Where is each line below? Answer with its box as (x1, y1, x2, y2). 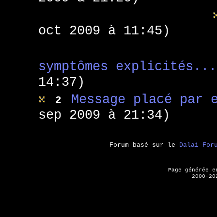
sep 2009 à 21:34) (38, 108, 170, 123)
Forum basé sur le (109, 141, 179, 149)
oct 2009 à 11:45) (38, 23, 170, 38)
